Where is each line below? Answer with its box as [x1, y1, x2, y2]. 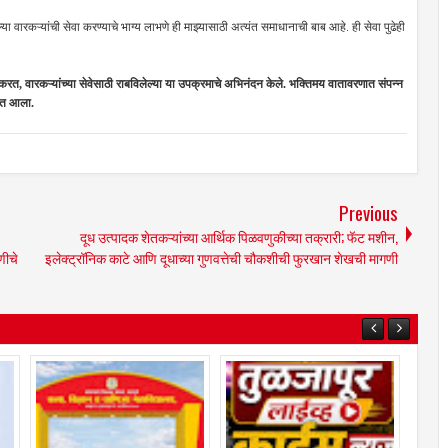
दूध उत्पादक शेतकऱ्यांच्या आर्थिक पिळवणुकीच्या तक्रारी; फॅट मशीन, [80, 226, 398, 247]
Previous [339, 199, 398, 226]
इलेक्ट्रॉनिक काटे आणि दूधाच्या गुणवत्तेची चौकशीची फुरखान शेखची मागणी [45, 247, 398, 268]
